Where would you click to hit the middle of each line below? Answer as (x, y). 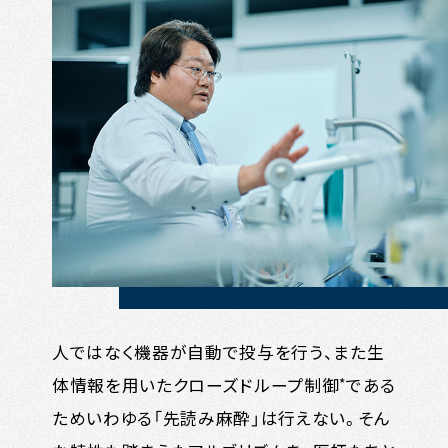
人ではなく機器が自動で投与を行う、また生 (218, 351)
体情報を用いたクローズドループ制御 (195, 384)
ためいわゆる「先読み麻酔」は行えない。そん (221, 417)
